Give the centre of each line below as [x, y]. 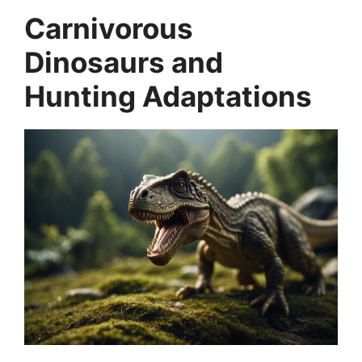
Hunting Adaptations [168, 97]
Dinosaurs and [124, 63]
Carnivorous [109, 29]
